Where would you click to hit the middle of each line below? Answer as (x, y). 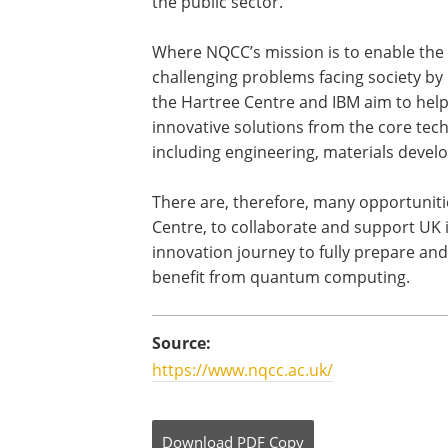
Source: (181, 343)
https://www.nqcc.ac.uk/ (242, 370)
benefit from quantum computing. (281, 277)
